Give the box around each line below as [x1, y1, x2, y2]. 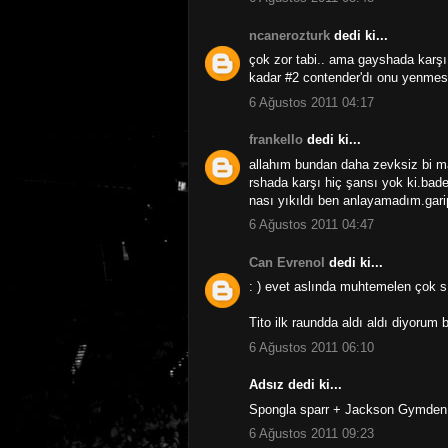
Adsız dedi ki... [249, 377, 342, 393]
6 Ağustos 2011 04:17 [249, 94, 374, 110]
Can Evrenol [249, 254, 325, 270]
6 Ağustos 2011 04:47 [249, 217, 374, 233]
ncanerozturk [249, 27, 330, 43]
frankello [249, 132, 303, 148]
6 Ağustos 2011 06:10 [249, 339, 374, 355]
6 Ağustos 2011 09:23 [249, 426, 374, 442]
